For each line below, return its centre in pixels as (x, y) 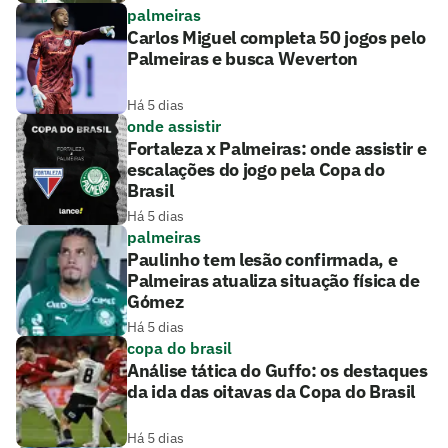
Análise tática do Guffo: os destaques (277, 370)
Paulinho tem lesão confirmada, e (262, 259)
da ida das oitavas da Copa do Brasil (271, 391)
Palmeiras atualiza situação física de (273, 280)
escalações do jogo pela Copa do (256, 169)
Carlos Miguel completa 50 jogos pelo (276, 37)
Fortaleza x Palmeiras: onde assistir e (277, 148)
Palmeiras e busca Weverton (243, 58)
